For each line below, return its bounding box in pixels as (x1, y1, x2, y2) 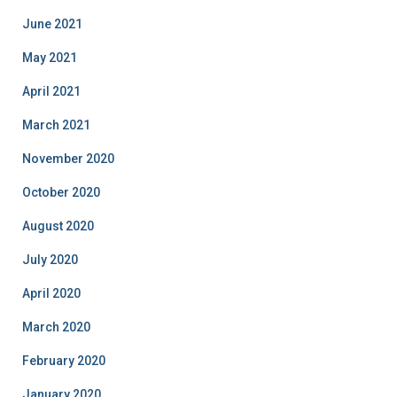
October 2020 (22, 185, 100, 199)
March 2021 (22, 118, 90, 132)
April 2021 (22, 84, 81, 98)
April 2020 (22, 286, 81, 300)
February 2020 (22, 354, 105, 368)
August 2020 (22, 219, 94, 233)
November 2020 (22, 152, 114, 166)
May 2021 (22, 51, 77, 65)
